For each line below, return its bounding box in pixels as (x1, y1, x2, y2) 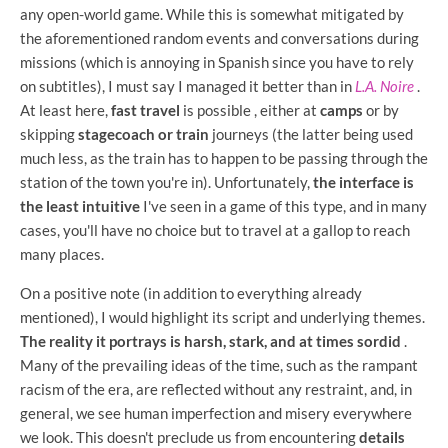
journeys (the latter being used (209, 124, 413, 143)
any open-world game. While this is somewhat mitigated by (20, 4, 404, 23)
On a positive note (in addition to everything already (20, 283, 362, 302)
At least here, (20, 100, 111, 119)
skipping (20, 124, 78, 143)
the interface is (313, 172, 414, 191)
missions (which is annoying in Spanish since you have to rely (20, 52, 414, 71)
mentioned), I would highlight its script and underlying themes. (20, 307, 425, 326)
